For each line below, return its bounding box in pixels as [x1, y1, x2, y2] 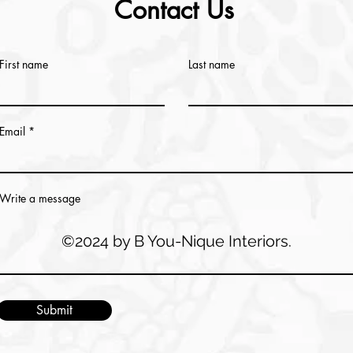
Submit [36, 302, 72, 318]
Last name [188, 57, 235, 72]
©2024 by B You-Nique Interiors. [61, 232, 292, 251]
